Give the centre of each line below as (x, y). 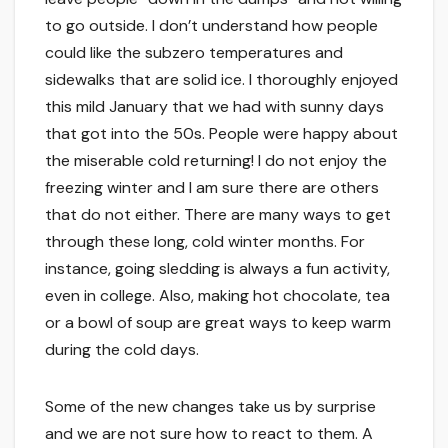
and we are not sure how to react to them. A (209, 434)
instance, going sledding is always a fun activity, (217, 269)
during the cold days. (122, 350)
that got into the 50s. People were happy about (221, 134)
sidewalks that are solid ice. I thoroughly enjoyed (221, 80)
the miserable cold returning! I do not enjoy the (216, 161)
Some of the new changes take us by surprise (210, 407)
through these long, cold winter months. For (205, 242)
